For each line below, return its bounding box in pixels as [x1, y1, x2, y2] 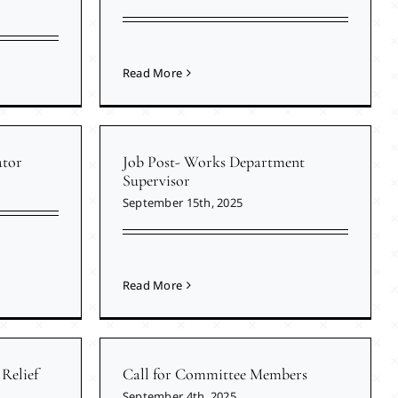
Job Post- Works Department [122, 152, 305, 172]
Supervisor [122, 171, 190, 191]
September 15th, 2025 [122, 195, 243, 211]
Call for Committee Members [122, 364, 307, 385]
